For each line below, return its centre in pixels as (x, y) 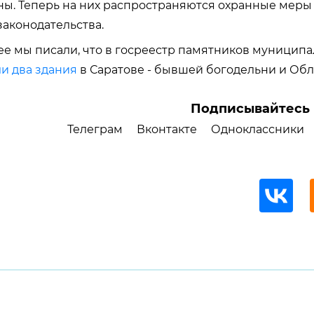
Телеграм (95, 130)
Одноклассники (257, 130)
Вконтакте (166, 130)
